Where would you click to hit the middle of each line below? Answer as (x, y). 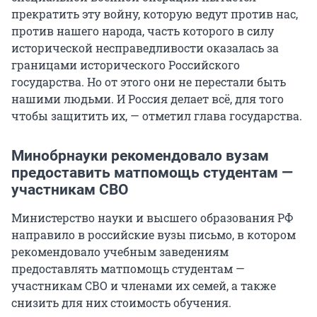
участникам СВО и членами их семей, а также (144, 286)
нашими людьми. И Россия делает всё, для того (148, 99)
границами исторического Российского (126, 65)
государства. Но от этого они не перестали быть (149, 82)
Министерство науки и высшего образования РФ (152, 218)
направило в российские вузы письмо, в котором (154, 235)
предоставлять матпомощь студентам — (128, 269)
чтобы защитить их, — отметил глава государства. (157, 116)
